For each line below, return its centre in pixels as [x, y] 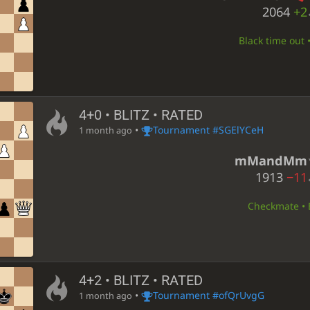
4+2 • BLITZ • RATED [140, 281]
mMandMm [271, 160]
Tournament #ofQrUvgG [208, 295]
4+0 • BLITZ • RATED [140, 116]
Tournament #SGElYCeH [208, 130]
